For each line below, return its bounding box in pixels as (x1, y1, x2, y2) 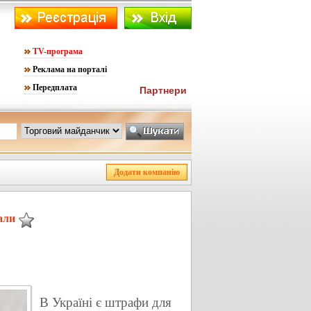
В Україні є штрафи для (40, 295, 171, 310)
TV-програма (33, 47, 83, 56)
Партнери (140, 85, 187, 96)
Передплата (33, 83, 77, 92)
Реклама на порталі (33, 65, 107, 74)
